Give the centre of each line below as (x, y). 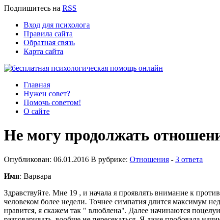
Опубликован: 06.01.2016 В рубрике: (67, 159)
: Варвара (35, 176)
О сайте (37, 111)
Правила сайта (48, 34)
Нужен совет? (47, 94)
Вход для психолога (57, 25)
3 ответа (189, 159)
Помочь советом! (52, 102)
